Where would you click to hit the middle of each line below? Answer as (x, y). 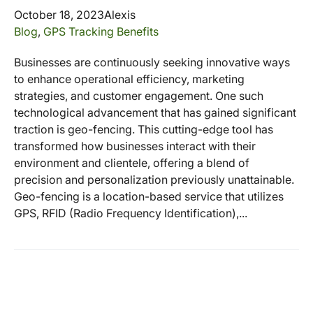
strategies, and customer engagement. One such (139, 95)
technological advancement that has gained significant (155, 112)
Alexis (120, 14)
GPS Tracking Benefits (101, 31)
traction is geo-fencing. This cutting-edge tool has (144, 129)
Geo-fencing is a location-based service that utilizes (149, 196)
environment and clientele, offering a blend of (132, 162)
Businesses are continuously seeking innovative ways (152, 62)
